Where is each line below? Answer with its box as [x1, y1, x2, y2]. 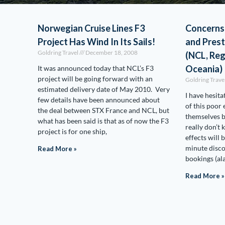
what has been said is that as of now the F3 [38, 117, 169, 125]
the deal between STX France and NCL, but [38, 106, 169, 115]
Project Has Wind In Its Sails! [38, 36, 155, 47]
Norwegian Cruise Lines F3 [38, 23, 145, 34]
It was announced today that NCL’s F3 [38, 64, 154, 72]
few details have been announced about [38, 95, 160, 104]
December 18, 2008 [84, 49, 138, 56]
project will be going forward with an [38, 74, 153, 83]
